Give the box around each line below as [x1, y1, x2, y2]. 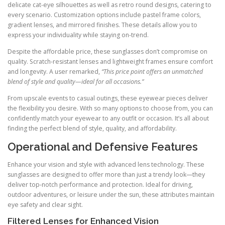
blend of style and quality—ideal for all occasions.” [8, 77, 144, 86]
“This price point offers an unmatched [101, 67, 203, 76]
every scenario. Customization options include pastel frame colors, [8, 10, 201, 19]
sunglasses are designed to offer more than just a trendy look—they [8, 170, 205, 179]
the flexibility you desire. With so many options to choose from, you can [8, 104, 213, 113]
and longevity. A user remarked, [8, 67, 101, 76]
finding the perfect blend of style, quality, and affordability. [8, 124, 177, 133]
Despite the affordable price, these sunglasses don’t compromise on [8, 47, 207, 56]
